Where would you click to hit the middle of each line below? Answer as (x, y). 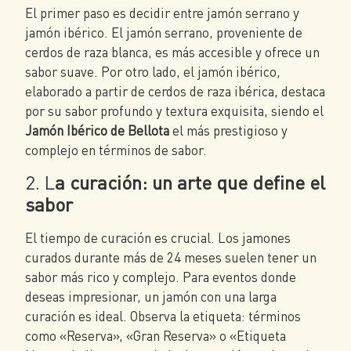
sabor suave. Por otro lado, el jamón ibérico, (153, 72)
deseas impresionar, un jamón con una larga (151, 296)
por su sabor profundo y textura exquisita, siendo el (174, 111)
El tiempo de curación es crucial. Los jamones (158, 237)
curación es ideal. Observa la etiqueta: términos (163, 316)
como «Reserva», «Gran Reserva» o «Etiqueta (156, 335)
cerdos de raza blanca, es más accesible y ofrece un (172, 52)
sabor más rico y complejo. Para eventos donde (161, 277)
